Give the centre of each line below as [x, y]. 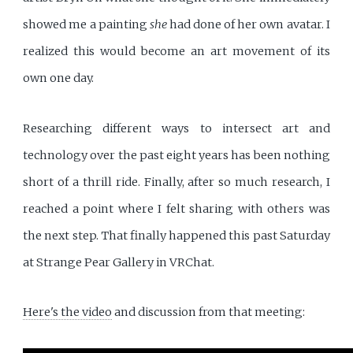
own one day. [59, 78]
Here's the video [68, 312]
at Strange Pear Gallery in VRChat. [119, 262]
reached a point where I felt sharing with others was [176, 208]
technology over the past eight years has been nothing [176, 155]
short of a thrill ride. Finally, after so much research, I [176, 182]
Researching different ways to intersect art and [176, 128]
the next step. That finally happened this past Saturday [176, 235]
